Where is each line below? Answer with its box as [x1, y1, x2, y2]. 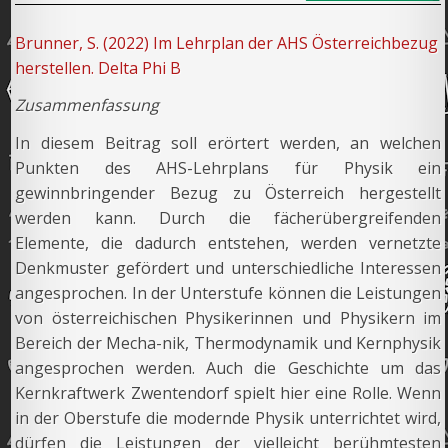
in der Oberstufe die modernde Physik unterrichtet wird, [15, 407, 442, 430]
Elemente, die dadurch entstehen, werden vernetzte [15, 232, 442, 255]
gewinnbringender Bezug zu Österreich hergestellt [15, 182, 442, 205]
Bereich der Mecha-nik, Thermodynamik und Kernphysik [15, 332, 442, 355]
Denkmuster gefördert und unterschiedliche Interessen [15, 257, 442, 280]
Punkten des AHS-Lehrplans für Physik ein [15, 157, 442, 180]
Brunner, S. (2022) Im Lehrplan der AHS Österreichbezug [15, 31, 439, 54]
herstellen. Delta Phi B [15, 56, 182, 79]
